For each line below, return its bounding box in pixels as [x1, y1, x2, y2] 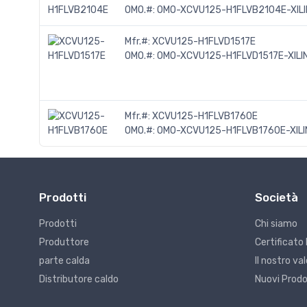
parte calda [39, 255, 90, 267]
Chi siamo [255, 218, 297, 230]
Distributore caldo [39, 273, 119, 286]
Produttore [39, 236, 89, 249]
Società [255, 191, 298, 205]
